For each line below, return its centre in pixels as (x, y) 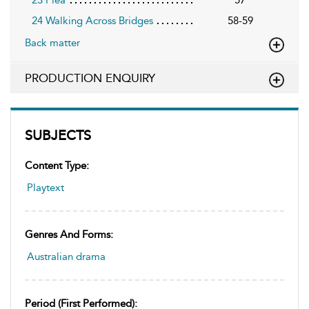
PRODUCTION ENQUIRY (90, 78)
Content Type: (57, 166)
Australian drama (66, 257)
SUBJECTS (58, 136)
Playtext (46, 188)
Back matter (52, 43)
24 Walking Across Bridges (92, 21)
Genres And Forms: (69, 235)
